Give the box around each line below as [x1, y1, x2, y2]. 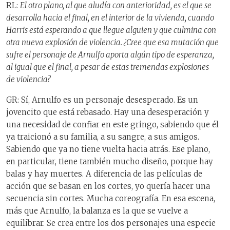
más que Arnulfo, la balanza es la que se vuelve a [6, 206, 188, 216]
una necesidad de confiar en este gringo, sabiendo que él [6, 120, 219, 130]
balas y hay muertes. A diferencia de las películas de [6, 169, 202, 179]
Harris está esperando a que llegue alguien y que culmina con [6, 25, 216, 35]
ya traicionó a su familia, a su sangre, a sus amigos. [6, 132, 199, 142]
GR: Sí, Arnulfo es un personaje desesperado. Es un [6, 95, 198, 105]
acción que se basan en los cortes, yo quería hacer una [6, 181, 210, 191]
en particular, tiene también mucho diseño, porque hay [6, 157, 213, 167]
